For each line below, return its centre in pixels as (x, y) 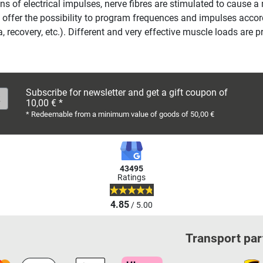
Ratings (131, 177)
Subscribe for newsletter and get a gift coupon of (127, 92)
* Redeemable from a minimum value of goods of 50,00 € (120, 114)
